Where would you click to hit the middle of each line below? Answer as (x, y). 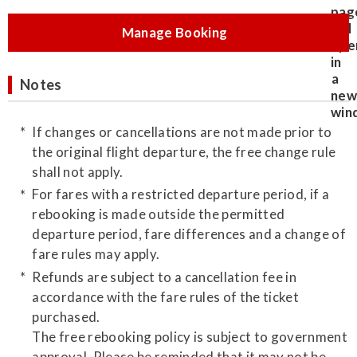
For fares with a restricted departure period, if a (181, 194)
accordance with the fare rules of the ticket (166, 296)
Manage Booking (175, 32)
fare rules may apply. (96, 254)
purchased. (66, 316)
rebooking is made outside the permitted (159, 214)
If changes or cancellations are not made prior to (182, 131)
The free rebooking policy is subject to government (190, 336)
